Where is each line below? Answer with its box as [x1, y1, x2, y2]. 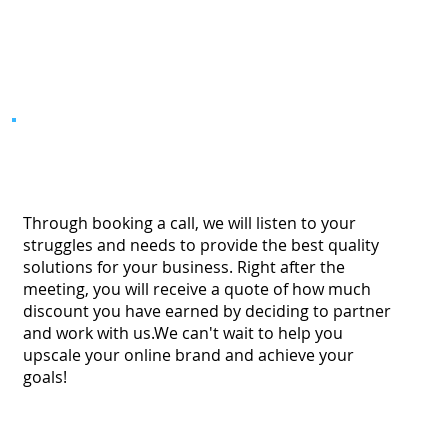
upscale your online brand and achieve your [22, 343, 354, 366]
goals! [22, 365, 67, 388]
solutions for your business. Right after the [22, 255, 345, 278]
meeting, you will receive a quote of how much [22, 277, 371, 300]
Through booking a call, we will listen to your [22, 211, 356, 234]
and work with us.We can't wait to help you [22, 321, 343, 344]
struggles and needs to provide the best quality [22, 233, 379, 256]
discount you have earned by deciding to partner [22, 299, 391, 322]
